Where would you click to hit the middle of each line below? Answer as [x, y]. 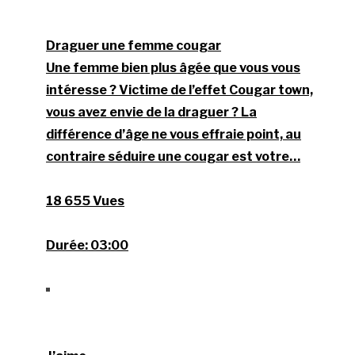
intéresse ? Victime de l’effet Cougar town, [180, 90]
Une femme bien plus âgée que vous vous [174, 68]
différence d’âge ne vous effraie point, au [174, 135]
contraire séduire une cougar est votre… [174, 157]
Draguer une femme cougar [134, 46]
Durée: [67, 246]
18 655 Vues [86, 201]
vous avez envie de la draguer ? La [152, 113]
